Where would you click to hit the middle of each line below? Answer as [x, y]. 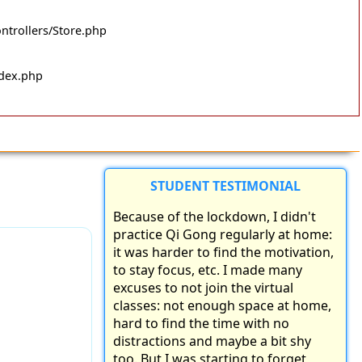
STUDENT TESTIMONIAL [225, 186]
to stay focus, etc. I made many [208, 270]
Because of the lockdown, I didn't [215, 217]
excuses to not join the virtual [203, 288]
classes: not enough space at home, [222, 306]
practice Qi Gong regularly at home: [223, 235]
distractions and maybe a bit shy [212, 341]
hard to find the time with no [201, 324]
